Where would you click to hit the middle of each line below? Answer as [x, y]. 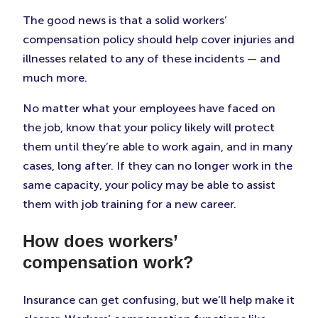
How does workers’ [100, 241]
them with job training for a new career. [130, 204]
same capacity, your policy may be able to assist [149, 185]
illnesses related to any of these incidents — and [152, 59]
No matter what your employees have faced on [149, 109]
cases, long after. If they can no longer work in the [158, 166]
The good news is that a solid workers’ [125, 21]
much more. [55, 78]
